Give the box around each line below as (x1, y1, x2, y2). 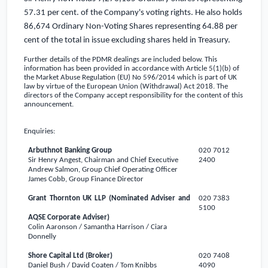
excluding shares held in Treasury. (111, 36, 230, 45)
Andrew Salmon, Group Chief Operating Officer (28, 165, 178, 173)
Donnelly (28, 232, 57, 240)
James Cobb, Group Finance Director (28, 175, 144, 183)
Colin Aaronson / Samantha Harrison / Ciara (28, 223, 167, 231)
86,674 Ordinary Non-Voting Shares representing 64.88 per (24, 22, 237, 32)
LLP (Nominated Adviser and (92, 194, 190, 202)
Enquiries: (24, 127, 55, 135)
